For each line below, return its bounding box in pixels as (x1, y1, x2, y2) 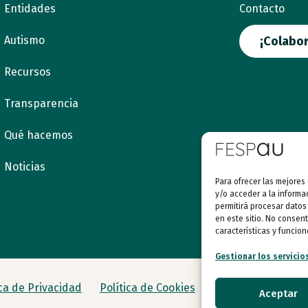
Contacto (239, 2, 285, 15)
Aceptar (259, 287, 298, 300)
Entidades (3, 2, 56, 15)
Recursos (3, 65, 51, 78)
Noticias (3, 160, 45, 173)
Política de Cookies (99, 281, 195, 294)
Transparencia (3, 97, 78, 110)
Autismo (3, 34, 45, 47)
